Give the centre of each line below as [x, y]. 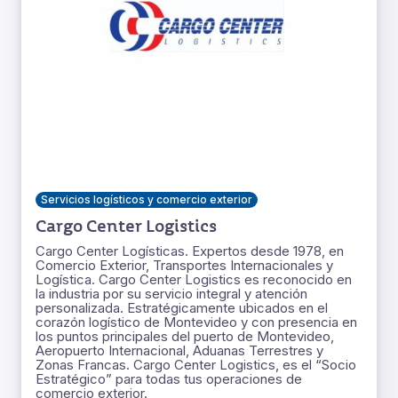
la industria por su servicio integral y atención [171, 294]
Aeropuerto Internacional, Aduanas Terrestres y [179, 351]
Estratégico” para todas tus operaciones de [169, 379]
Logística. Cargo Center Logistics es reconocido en [194, 280]
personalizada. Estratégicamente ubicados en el [182, 308]
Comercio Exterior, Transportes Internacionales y [184, 266]
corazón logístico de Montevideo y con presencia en [196, 322]
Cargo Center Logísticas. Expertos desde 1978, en [190, 251]
